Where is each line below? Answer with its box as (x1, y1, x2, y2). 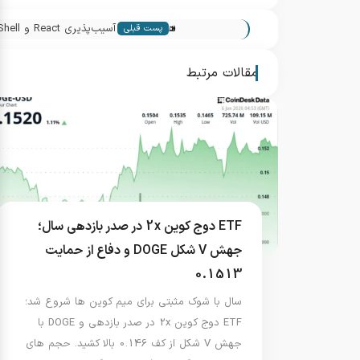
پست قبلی (124, 22, 162, 36)
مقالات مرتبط (186, 63, 258, 84)
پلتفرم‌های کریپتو (102, 40, 176, 57)
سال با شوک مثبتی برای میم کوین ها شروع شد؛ (25, 294, 242, 311)
